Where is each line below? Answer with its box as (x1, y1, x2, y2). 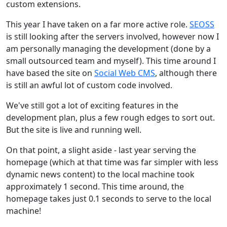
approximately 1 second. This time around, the (6, 180, 184, 192)
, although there (155, 67, 217, 79)
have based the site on (6, 67, 94, 79)
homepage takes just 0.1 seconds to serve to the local (6, 193, 211, 204)
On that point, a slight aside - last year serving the (6, 144, 196, 156)
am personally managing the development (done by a (6, 43, 211, 54)
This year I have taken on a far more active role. (6, 18, 190, 30)
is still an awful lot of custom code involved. (6, 79, 172, 91)
